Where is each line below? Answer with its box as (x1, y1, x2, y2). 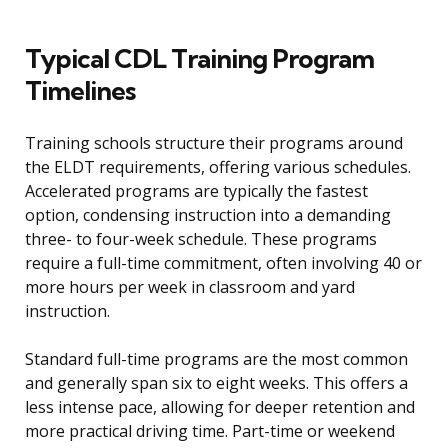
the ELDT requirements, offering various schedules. (25, 156, 411, 179)
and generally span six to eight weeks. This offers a (25, 372, 408, 395)
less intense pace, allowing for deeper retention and (25, 396, 415, 419)
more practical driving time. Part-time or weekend (25, 420, 395, 443)
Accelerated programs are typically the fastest (25, 180, 368, 203)
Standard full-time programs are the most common (25, 348, 408, 371)
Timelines (25, 74, 135, 108)
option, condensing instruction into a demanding (25, 204, 391, 227)
